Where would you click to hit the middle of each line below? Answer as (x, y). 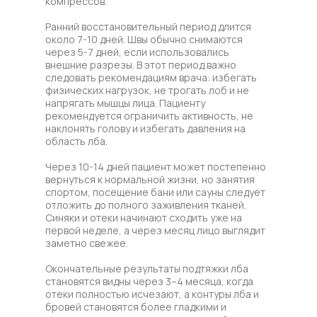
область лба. (76, 141)
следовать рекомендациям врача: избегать (151, 77)
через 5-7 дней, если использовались (137, 52)
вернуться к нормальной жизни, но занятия (150, 179)
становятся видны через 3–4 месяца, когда (149, 281)
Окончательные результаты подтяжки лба (147, 268)
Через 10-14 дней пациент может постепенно (156, 166)
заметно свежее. (87, 243)
